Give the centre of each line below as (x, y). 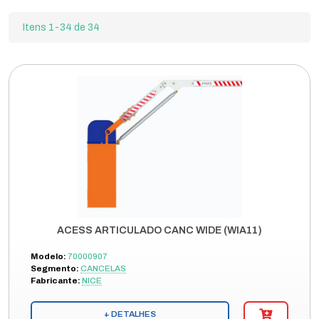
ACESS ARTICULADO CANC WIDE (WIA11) (159, 230)
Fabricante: (56, 281)
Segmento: (55, 268)
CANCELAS (103, 268)
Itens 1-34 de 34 (61, 27)
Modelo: (48, 256)
